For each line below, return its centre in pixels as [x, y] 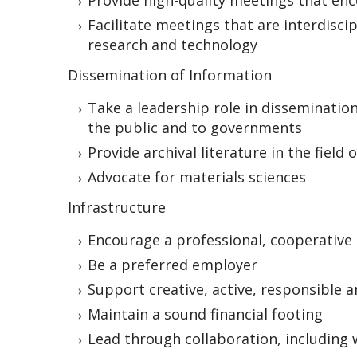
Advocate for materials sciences [197, 177]
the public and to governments [195, 128]
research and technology [173, 45]
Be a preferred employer [173, 265]
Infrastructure [119, 208]
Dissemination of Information [170, 75]
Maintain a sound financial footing [205, 314]
